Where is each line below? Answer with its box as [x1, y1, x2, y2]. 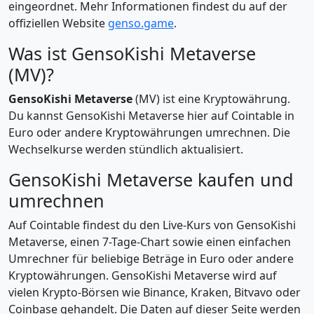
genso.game [108, 15, 174, 31]
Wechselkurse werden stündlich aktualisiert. [8, 142, 243, 157]
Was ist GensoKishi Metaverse [8, 41, 256, 65]
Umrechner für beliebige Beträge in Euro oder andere [8, 251, 294, 266]
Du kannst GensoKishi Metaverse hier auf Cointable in [8, 108, 294, 123]
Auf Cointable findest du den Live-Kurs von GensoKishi [8, 217, 296, 233]
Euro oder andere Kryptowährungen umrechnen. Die [8, 125, 290, 140]
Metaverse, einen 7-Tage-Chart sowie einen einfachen [8, 234, 291, 250]
